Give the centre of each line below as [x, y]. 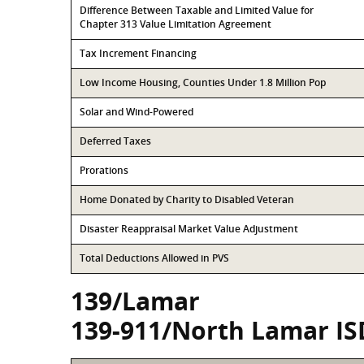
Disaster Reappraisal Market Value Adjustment [189, 229]
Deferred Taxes [115, 141]
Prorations [104, 170]
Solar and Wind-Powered [136, 112]
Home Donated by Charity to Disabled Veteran [187, 199]
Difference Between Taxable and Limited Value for [197, 10]
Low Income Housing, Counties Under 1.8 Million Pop [203, 82]
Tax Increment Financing [138, 53]
